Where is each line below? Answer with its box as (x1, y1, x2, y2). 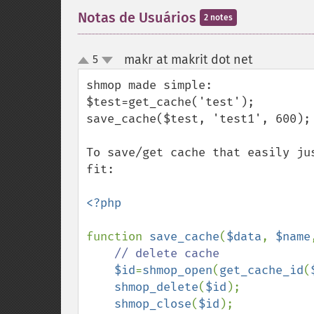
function (86, 229, 149, 244)
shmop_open (142, 263, 212, 278)
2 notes (204, 13, 233, 22)
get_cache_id (219, 263, 303, 278)
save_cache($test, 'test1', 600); (86, 111, 310, 126)
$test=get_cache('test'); (86, 95, 254, 109)
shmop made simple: (86, 78, 212, 93)
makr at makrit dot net (123, 52, 252, 67)
